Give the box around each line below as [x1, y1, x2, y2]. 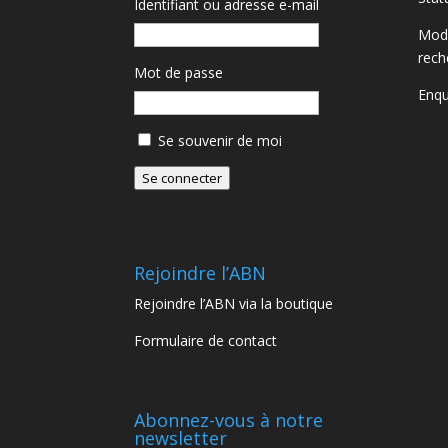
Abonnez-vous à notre [134, 407, 324, 432]
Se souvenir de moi [158, 131, 283, 151]
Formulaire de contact [134, 330, 278, 350]
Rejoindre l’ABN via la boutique [134, 293, 334, 313]
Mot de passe [134, 63, 224, 83]
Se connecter [142, 169, 223, 188]
